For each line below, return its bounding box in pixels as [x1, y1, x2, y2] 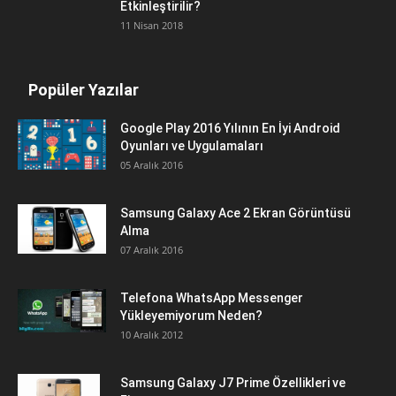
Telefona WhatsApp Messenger [120, 291, 303, 306]
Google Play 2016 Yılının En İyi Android [120, 121, 340, 136]
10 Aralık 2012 [120, 328, 183, 342]
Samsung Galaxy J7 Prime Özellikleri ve [120, 376, 346, 391]
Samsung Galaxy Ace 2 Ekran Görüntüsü [120, 206, 351, 221]
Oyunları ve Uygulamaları [120, 139, 263, 154]
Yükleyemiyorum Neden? [120, 308, 263, 324]
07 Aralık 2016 [120, 243, 183, 257]
